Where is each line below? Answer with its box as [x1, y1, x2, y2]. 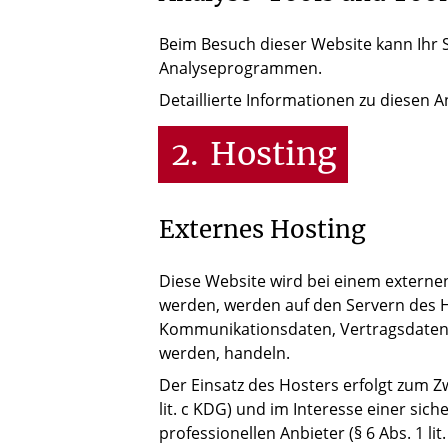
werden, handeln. [159, 342, 290, 365]
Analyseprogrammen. [159, 56, 322, 79]
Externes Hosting [159, 214, 366, 246]
